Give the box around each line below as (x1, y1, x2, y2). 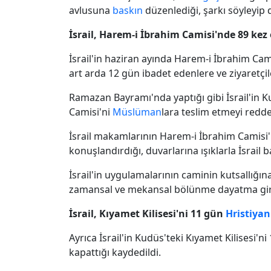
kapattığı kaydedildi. (69, 245, 161, 259)
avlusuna (69, 3, 113, 17)
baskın (113, 3, 143, 17)
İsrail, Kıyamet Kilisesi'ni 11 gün (69, 206, 226, 220)
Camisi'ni (69, 105, 113, 119)
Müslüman (113, 105, 162, 119)
